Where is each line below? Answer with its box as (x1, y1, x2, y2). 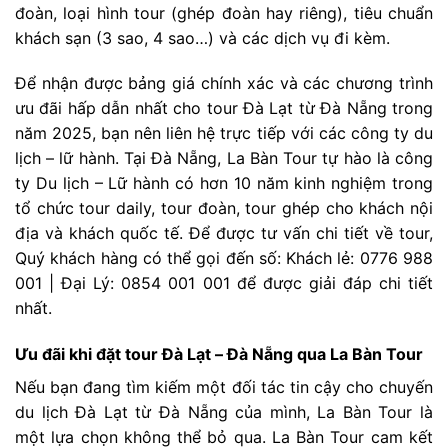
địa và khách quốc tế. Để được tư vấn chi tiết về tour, (15, 223, 433, 244)
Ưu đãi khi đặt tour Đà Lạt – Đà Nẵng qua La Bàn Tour (15, 344, 423, 365)
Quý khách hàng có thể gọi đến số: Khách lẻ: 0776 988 (15, 248, 433, 269)
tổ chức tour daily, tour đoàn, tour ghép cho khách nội (15, 198, 433, 219)
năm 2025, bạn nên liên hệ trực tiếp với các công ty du (15, 123, 433, 144)
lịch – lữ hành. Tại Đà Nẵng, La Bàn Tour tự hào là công (15, 148, 433, 169)
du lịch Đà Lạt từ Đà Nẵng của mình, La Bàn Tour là (15, 402, 433, 423)
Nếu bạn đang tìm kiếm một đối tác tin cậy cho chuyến (15, 377, 433, 398)
